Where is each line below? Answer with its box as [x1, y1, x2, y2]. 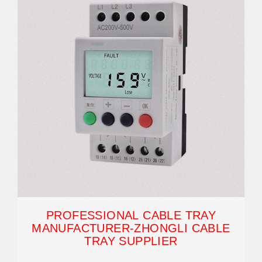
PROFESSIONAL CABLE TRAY [46, 209, 216, 222]
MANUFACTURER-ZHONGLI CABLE [32, 222, 230, 235]
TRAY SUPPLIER [84, 235, 178, 247]
